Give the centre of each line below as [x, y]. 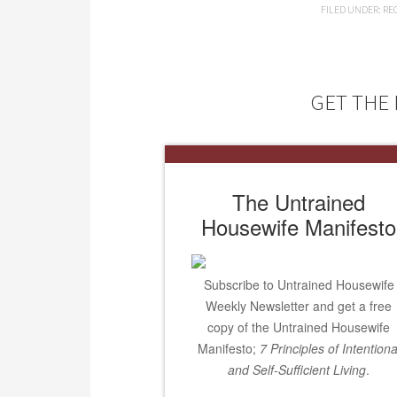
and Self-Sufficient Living [297, 370]
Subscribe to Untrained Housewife [299, 285]
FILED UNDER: [352, 9]
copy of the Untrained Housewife [299, 327]
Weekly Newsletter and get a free [299, 306]
